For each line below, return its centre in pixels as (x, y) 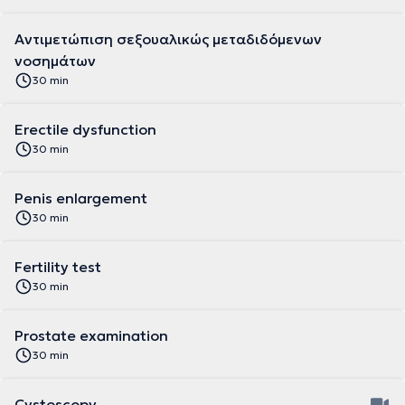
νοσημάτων (55, 61)
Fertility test (58, 267)
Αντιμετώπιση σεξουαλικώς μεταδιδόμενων (168, 39)
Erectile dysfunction (85, 129)
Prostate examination (91, 335)
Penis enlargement (81, 198)
